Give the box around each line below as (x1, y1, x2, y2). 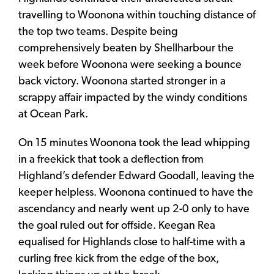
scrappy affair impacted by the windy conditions (18, 92, 247, 104)
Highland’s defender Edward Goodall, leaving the (18, 170, 254, 182)
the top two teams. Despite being (18, 26, 178, 38)
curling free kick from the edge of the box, (18, 253, 219, 265)
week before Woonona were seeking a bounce (18, 59, 242, 71)
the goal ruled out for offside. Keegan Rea (18, 220, 215, 232)
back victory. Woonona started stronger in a (18, 75, 226, 87)
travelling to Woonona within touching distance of (18, 9, 256, 21)
